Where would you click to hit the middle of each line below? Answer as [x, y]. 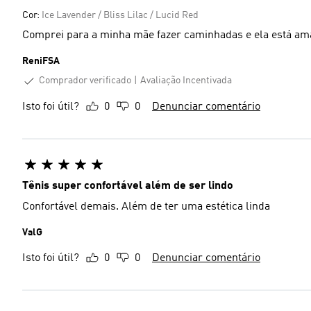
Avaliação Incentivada [186, 81]
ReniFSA [41, 61]
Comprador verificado [85, 81]
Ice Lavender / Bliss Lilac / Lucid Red [120, 15]
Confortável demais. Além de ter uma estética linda [146, 207]
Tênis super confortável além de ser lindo [128, 186]
